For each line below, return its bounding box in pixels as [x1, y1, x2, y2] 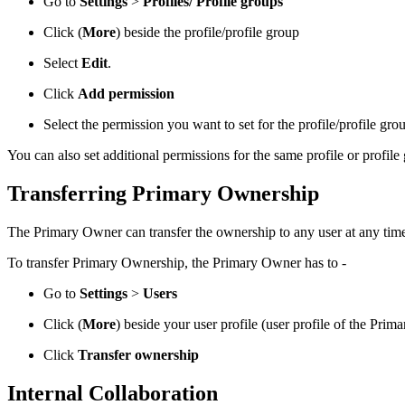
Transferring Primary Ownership [7, 182, 319, 206]
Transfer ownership [78, 347, 199, 363]
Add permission [78, 86, 174, 102]
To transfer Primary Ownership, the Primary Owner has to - [7, 255, 346, 271]
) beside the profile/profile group [116, 24, 299, 41]
